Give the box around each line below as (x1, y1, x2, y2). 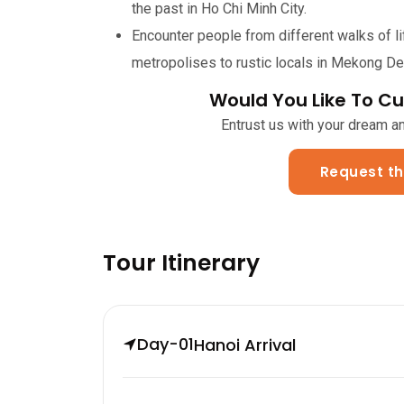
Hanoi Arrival (194, 333, 296, 356)
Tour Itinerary (103, 246, 260, 279)
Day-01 (137, 333, 194, 355)
